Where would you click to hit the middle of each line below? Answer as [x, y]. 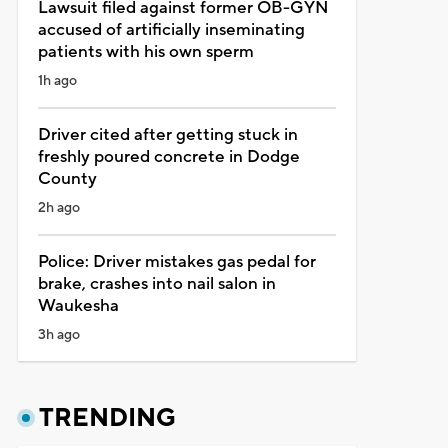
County [67, 178]
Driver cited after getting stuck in [167, 134]
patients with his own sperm [145, 51]
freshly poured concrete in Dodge [168, 156]
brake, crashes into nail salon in [156, 283]
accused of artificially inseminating [171, 29]
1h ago [57, 80]
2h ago [58, 207]
